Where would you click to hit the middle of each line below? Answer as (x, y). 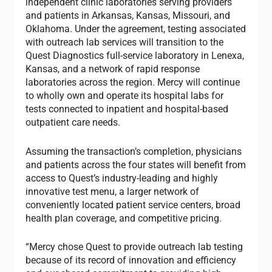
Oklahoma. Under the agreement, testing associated (136, 29)
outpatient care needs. (74, 123)
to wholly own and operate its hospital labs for (125, 96)
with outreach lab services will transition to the (125, 42)
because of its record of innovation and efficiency (131, 260)
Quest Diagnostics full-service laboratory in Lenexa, (135, 56)
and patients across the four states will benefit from (136, 165)
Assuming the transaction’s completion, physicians (134, 151)
